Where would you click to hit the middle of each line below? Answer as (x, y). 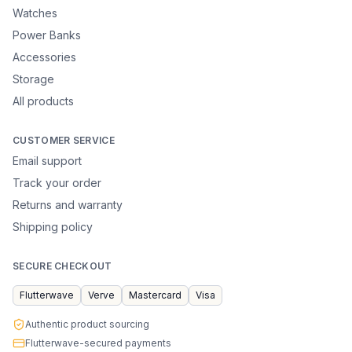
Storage (33, 79)
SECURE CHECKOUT (62, 266)
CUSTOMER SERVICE (64, 140)
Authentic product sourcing (87, 324)
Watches (35, 13)
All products (43, 101)
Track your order (57, 183)
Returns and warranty (68, 205)
